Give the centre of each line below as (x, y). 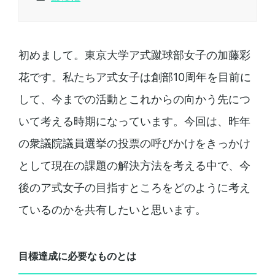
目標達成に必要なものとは (77, 256)
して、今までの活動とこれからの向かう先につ (134, 99)
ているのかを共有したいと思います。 (112, 209)
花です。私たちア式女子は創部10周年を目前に (134, 77)
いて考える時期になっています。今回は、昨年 (134, 121)
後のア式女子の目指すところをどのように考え (134, 187)
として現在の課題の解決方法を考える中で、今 (134, 165)
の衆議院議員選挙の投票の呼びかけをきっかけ (134, 143)
